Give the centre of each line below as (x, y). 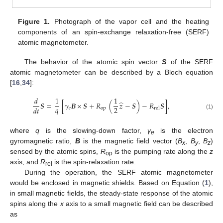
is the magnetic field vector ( (129, 141)
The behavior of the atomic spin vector (93, 61)
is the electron (184, 130)
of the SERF (190, 61)
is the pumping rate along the (161, 151)
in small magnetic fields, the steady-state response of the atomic (111, 193)
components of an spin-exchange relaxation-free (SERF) (113, 32)
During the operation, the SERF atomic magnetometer (118, 172)
